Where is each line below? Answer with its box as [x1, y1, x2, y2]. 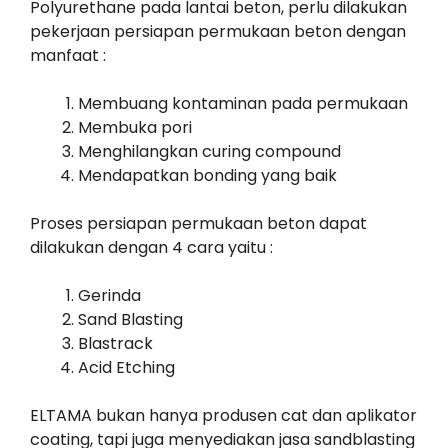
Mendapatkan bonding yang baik [78, 164, 337, 188]
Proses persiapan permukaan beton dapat [30, 212, 367, 236]
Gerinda [78, 284, 141, 308]
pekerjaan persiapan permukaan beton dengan [30, 20, 406, 44]
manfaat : [30, 44, 106, 68]
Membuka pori [78, 116, 192, 140]
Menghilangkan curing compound [78, 140, 341, 164]
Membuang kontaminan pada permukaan [78, 92, 408, 116]
